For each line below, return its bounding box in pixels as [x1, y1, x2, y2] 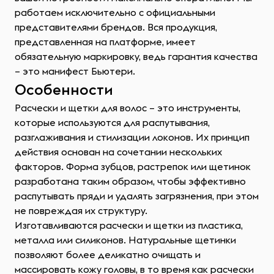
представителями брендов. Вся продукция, [15, 21, 217, 33]
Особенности [15, 80, 113, 98]
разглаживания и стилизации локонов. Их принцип [15, 131, 250, 143]
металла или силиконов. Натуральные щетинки [15, 234, 236, 246]
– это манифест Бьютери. [15, 65, 135, 77]
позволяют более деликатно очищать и [15, 248, 201, 261]
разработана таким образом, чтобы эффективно [15, 175, 246, 187]
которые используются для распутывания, [15, 116, 210, 128]
